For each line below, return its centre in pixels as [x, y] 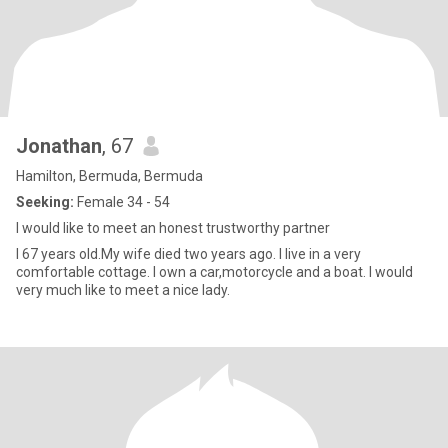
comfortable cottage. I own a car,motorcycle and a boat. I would [214, 272]
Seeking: [45, 202]
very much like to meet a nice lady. [123, 290]
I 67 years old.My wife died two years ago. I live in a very [188, 254]
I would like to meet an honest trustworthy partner [173, 228]
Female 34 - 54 [122, 202]
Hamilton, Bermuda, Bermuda [109, 176]
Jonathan [59, 146]
